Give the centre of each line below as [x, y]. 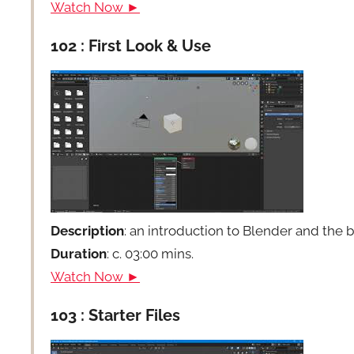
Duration [79, 254]
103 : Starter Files [116, 316]
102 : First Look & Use [131, 46]
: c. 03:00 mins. [151, 254]
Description [88, 231]
